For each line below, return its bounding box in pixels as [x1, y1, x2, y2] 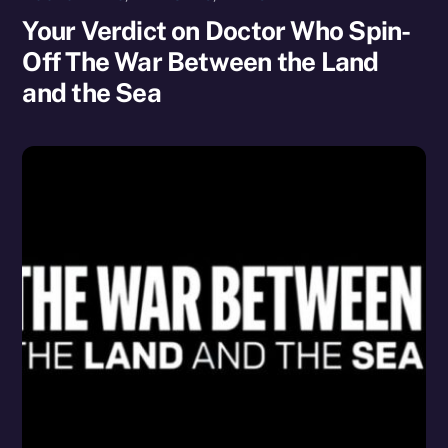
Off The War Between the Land [22, 45, 379, 77]
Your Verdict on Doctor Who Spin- [22, 14, 411, 46]
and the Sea [22, 76, 161, 108]
